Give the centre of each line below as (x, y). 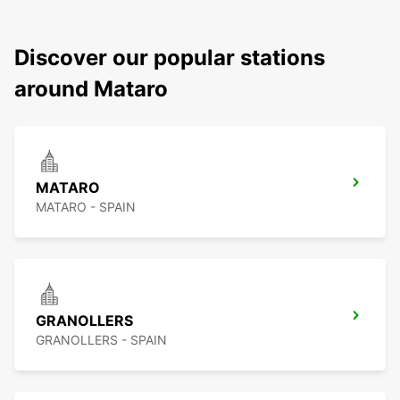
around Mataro (91, 89)
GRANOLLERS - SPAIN (101, 340)
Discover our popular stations (170, 58)
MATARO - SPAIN (86, 207)
